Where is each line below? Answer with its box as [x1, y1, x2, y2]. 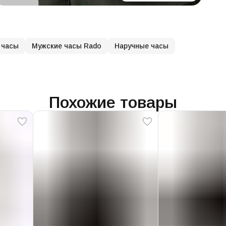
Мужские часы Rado [32, 42, 101, 50]
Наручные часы [115, 42, 168, 50]
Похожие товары [49, 93, 177, 112]
